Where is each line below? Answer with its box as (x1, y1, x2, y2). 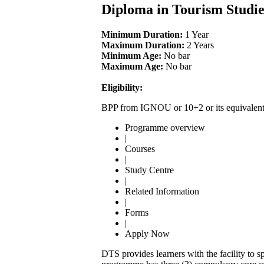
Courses (125, 143, 155, 154)
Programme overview (125, 122, 205, 133)
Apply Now (125, 228, 170, 239)
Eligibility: (101, 82, 143, 93)
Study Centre (125, 164, 174, 175)
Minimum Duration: (101, 29, 183, 39)
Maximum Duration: (101, 39, 184, 50)
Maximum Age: (101, 61, 163, 71)
